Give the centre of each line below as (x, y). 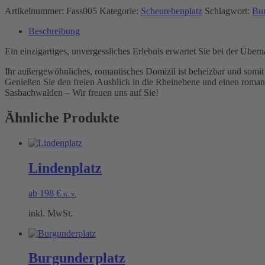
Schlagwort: (228, 11)
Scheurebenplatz (172, 11)
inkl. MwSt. (51, 213)
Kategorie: (120, 11)
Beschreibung (54, 31)
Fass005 (82, 11)
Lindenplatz (65, 168)
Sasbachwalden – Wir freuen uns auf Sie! (82, 92)
